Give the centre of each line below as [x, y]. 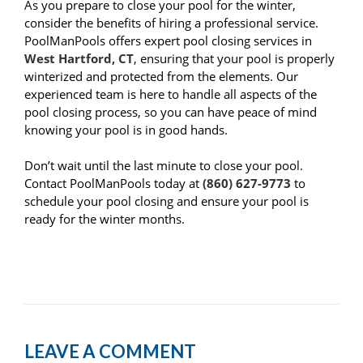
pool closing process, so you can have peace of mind [171, 112]
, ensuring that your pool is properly [234, 59]
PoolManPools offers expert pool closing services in [168, 41]
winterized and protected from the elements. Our [161, 77]
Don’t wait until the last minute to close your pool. [164, 166]
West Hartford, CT [79, 59]
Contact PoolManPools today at [113, 184]
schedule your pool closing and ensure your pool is [167, 201]
